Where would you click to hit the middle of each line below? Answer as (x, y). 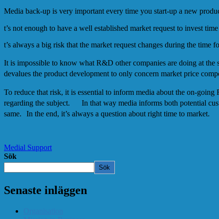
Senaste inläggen (45, 190)
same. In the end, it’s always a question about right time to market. (109, 113)
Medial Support (28, 147)
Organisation (43, 211)
